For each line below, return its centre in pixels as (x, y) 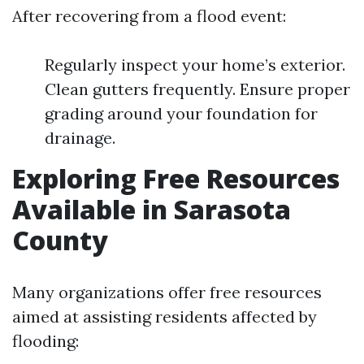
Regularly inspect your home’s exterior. (195, 64)
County (60, 240)
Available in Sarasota (152, 209)
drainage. (80, 137)
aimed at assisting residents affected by (165, 316)
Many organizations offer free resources (167, 292)
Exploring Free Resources (176, 178)
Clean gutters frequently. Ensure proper (197, 89)
